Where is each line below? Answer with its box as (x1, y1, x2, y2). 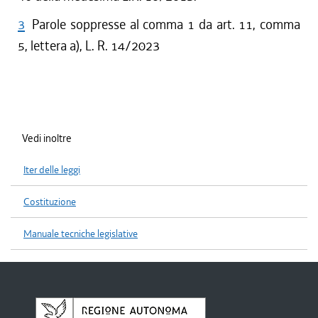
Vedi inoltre (22, 131, 72, 146)
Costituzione (23, 195, 76, 209)
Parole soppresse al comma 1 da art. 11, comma (32, 16, 300, 33)
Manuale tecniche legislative (23, 227, 138, 241)
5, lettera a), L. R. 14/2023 (18, 37, 160, 55)
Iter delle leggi (23, 163, 80, 177)
